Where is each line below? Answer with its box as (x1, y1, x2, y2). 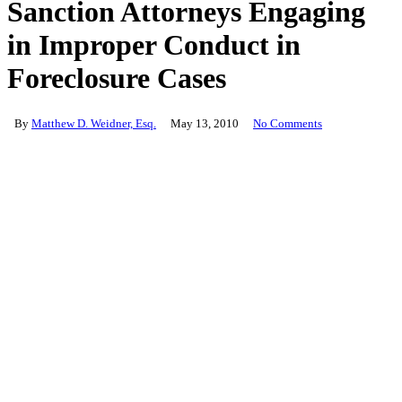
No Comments (253, 116, 322, 130)
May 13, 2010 (170, 116, 239, 130)
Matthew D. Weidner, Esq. (31, 116, 156, 130)
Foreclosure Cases (7, 62, 226, 95)
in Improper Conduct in (7, 29, 301, 62)
